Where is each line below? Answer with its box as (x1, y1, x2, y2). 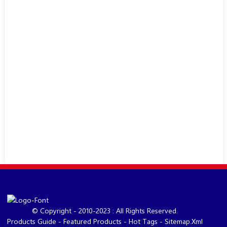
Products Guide (7, 216, 56, 226)
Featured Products (63, 216, 122, 226)
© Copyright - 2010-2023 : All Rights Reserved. (32, 205, 178, 215)
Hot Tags (129, 216, 158, 226)
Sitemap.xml (165, 216, 203, 226)
